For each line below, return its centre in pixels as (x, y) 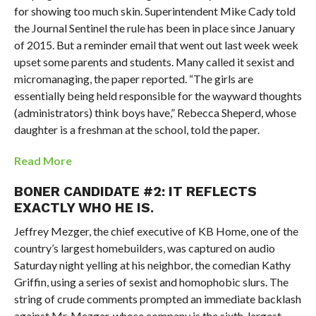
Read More (43, 160)
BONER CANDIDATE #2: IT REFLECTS (135, 191)
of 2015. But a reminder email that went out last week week (156, 44)
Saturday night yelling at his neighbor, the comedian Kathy (152, 265)
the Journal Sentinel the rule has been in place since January (154, 28)
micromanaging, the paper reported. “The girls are (133, 78)
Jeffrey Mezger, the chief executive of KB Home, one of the (156, 231)
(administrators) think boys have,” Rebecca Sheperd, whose (155, 112)
